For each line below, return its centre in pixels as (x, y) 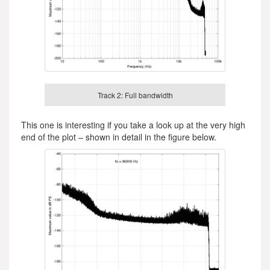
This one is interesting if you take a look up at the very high (133, 124)
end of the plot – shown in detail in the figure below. (119, 137)
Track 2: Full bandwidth (135, 95)
